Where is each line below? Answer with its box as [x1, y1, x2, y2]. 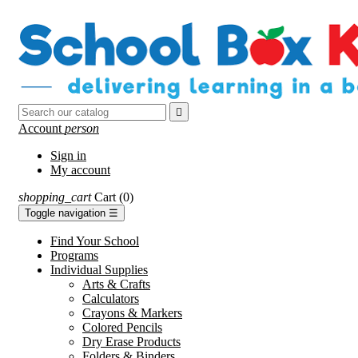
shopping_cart [18, 190, 91, 204]
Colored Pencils [82, 320, 162, 334]
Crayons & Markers [82, 306, 182, 320]
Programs [50, 249, 98, 262]
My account [50, 163, 110, 177]
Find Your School [50, 234, 139, 248]
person [65, 121, 99, 135]
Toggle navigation [25, 207, 105, 219]
